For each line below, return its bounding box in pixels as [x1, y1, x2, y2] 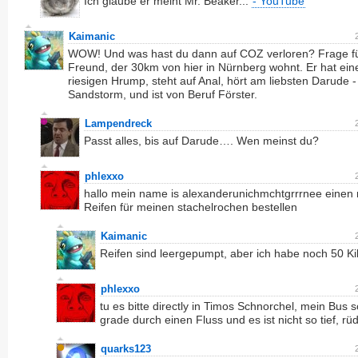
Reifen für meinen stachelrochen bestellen [84, 201, 297, 213]
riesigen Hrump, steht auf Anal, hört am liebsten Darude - [68, 74, 356, 87]
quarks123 [101, 343, 151, 355]
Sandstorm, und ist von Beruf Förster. [68, 88, 257, 101]
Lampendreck [85, 117, 152, 129]
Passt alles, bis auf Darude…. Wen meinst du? [84, 134, 319, 147]
